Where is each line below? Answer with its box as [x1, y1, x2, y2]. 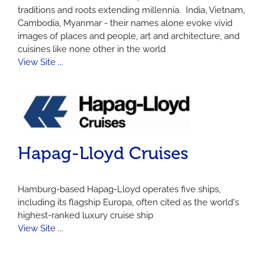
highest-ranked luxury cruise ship [18, 210, 153, 221]
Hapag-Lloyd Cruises [18, 142, 188, 164]
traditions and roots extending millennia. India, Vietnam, [18, 4, 245, 15]
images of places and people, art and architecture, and [18, 30, 240, 41]
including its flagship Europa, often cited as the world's [18, 197, 239, 208]
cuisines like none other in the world [18, 43, 166, 54]
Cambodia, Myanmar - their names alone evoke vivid [18, 17, 232, 28]
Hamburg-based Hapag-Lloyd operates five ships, [18, 184, 221, 195]
